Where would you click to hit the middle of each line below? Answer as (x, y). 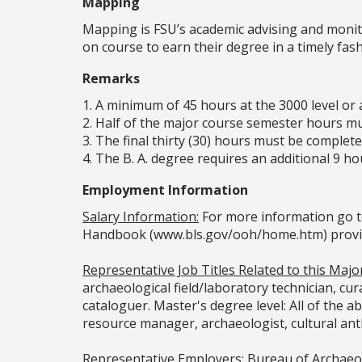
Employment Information (165, 190)
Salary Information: (141, 217)
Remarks (111, 79)
